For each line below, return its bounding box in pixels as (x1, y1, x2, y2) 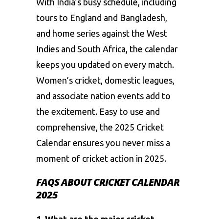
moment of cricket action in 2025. (36, 153, 166, 163)
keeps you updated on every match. (36, 59, 174, 69)
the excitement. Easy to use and (36, 106, 160, 116)
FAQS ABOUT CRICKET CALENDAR (36, 175, 179, 189)
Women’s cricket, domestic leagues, (36, 75, 175, 85)
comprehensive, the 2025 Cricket (36, 122, 164, 132)
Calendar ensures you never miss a (36, 137, 170, 148)
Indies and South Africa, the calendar (36, 44, 178, 54)
